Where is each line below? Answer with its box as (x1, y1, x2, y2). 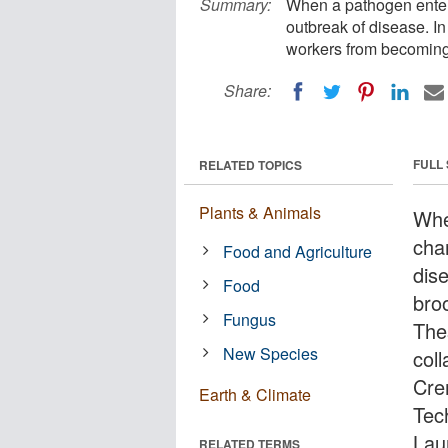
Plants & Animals (199, 200, 321, 224)
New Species (223, 341, 319, 365)
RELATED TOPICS (199, 155, 302, 174)
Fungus (223, 307, 277, 331)
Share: (224, 79, 271, 102)
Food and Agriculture (223, 239, 373, 263)
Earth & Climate (199, 382, 311, 406)
